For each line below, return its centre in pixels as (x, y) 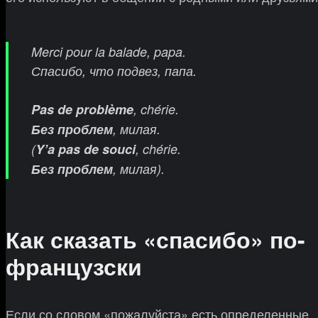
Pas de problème (82, 110)
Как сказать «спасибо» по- (155, 240)
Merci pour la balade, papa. (109, 52)
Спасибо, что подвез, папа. (114, 71)
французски (74, 267)
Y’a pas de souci (86, 149)
